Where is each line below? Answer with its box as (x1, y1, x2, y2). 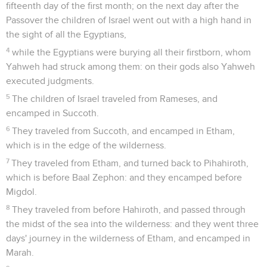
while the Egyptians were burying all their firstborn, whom (12, 47, 252, 57)
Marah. (6, 247, 34, 257)
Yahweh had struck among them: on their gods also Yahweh (6, 61, 255, 72)
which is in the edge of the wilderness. (6, 140, 166, 150)
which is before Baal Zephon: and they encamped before (6, 172, 242, 182)
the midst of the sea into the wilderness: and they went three (6, 219, 259, 229)
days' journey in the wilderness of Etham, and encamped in (6, 233, 250, 243)
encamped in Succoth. (6, 108, 99, 118)
